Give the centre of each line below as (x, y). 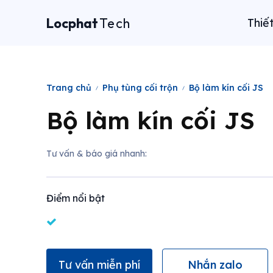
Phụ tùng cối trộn (140, 88)
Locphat (72, 23)
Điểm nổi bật (76, 198)
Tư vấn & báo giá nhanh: (97, 154)
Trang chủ (69, 88)
